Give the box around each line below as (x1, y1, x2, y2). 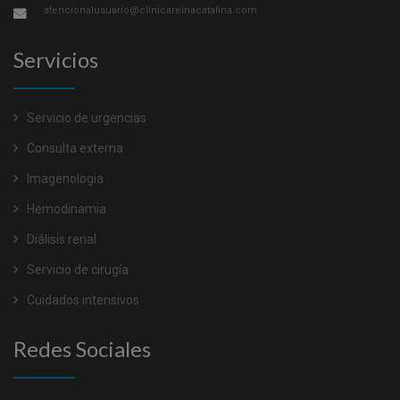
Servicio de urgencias (24, 111, 146, 126)
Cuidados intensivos (24, 293, 139, 308)
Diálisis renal (24, 232, 96, 247)
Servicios (13, 46, 98, 73)
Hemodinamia (24, 202, 106, 217)
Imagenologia (24, 171, 104, 187)
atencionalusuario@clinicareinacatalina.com (44, 4, 257, 17)
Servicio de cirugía (24, 262, 129, 278)
